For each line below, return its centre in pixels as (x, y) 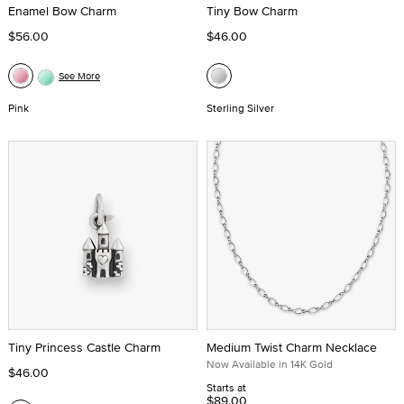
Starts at (226, 387)
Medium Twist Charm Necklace (292, 347)
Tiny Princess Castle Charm (84, 347)
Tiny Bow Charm (252, 11)
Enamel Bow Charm (62, 11)
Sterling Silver (240, 108)
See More (79, 76)
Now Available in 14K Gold (270, 364)
